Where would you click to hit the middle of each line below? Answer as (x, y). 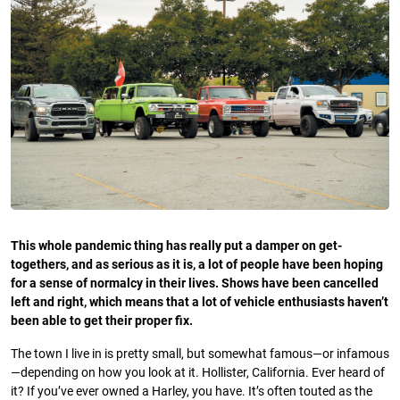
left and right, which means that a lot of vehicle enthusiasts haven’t (200, 302)
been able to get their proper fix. (102, 321)
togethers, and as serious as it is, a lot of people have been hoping (197, 264)
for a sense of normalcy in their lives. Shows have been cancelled (195, 283)
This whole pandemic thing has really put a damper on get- (176, 246)
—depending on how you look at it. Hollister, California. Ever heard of (198, 372)
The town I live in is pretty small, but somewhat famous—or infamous (200, 354)
